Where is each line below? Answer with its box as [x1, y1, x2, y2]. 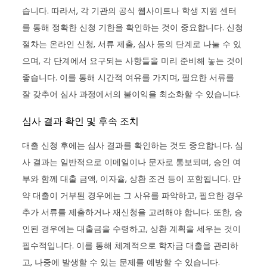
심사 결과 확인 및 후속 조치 [22, 114, 139, 128]
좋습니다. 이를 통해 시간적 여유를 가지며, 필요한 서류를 [22, 71, 235, 83]
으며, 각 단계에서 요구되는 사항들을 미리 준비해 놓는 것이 [22, 54, 244, 67]
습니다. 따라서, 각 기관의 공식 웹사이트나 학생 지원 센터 [22, 4, 237, 17]
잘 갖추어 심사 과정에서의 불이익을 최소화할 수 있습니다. [22, 88, 241, 100]
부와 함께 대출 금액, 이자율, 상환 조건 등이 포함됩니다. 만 [22, 172, 241, 185]
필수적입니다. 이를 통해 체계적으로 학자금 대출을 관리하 [22, 239, 239, 252]
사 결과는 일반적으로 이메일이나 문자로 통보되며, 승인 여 [22, 156, 241, 168]
